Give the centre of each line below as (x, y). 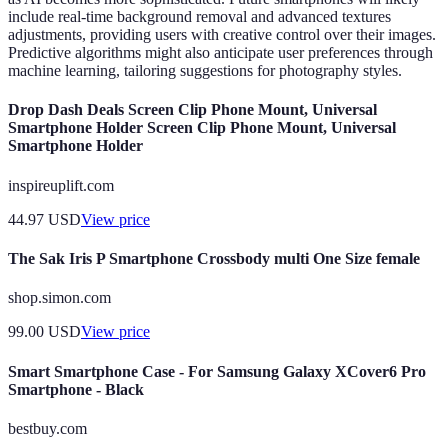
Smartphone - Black (76, 389)
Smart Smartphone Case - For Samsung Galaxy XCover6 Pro (217, 371)
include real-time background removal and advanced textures (199, 17)
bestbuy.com (47, 428)
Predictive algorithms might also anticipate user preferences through (220, 53)
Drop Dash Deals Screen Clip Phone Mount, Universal (192, 110)
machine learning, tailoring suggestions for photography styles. (205, 71)
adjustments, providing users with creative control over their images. (222, 35)
